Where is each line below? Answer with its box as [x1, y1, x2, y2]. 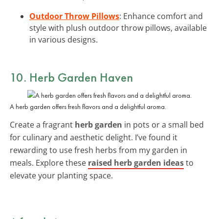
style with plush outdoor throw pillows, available [29, 22, 207, 33]
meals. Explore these [10, 157, 88, 168]
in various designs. [29, 34, 98, 45]
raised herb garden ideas [88, 157, 184, 168]
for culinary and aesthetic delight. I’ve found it [10, 131, 177, 143]
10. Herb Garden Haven [10, 68, 133, 86]
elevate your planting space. [10, 170, 113, 181]
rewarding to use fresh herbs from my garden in [10, 144, 187, 155]
